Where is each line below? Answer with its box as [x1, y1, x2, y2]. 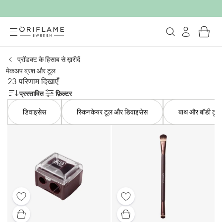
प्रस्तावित [19, 88, 44, 98]
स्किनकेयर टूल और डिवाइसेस [77, 107, 148, 116]
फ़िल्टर [55, 88, 72, 98]
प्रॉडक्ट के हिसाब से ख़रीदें [17, 55, 80, 64]
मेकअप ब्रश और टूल [6, 66, 55, 75]
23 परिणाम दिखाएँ [7, 76, 58, 86]
